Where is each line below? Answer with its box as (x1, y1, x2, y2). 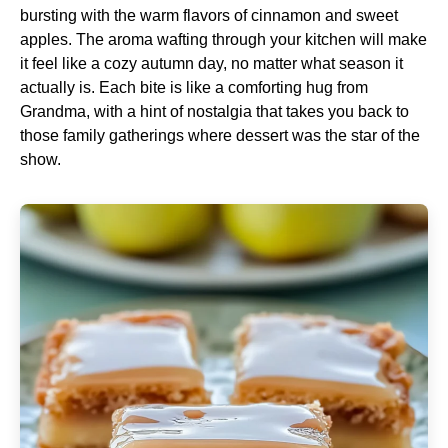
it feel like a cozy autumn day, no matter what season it (20, 55, 403, 72)
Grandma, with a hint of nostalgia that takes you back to (20, 103, 409, 120)
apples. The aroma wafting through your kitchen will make (20, 31, 427, 48)
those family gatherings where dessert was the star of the (20, 127, 420, 144)
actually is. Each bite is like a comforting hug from (20, 79, 368, 96)
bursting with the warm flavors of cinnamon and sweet (20, 7, 398, 24)
